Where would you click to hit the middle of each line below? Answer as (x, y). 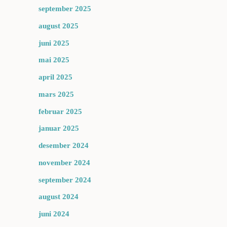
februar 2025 (60, 111)
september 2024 (65, 180)
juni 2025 (54, 43)
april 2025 (55, 77)
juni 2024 (54, 214)
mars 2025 (56, 94)
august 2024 (59, 197)
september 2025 (65, 9)
